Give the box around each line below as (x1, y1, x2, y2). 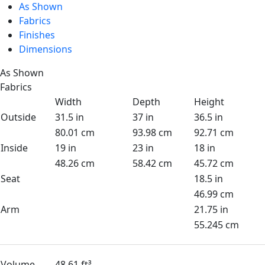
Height (194, 95, 224, 109)
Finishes (19, 28, 55, 42)
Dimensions (19, 43, 72, 56)
